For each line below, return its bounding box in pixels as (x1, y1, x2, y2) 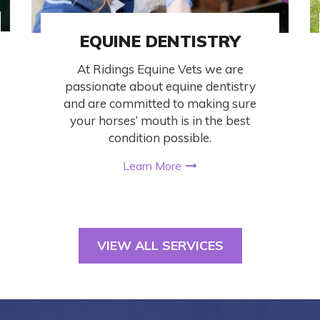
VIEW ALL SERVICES (96, 237, 224, 254)
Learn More (123, 159, 181, 174)
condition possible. (109, 129, 211, 145)
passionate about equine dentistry (64, 78, 256, 94)
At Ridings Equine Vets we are (76, 61, 244, 76)
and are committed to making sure (64, 95, 256, 111)
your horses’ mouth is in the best (70, 112, 250, 128)
